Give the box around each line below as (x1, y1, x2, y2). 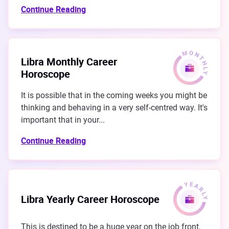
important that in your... (21, 115, 105, 125)
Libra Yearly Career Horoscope (21, 192, 159, 207)
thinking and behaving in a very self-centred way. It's (21, 103, 208, 113)
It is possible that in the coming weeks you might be (21, 90, 207, 101)
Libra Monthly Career (21, 55, 117, 69)
